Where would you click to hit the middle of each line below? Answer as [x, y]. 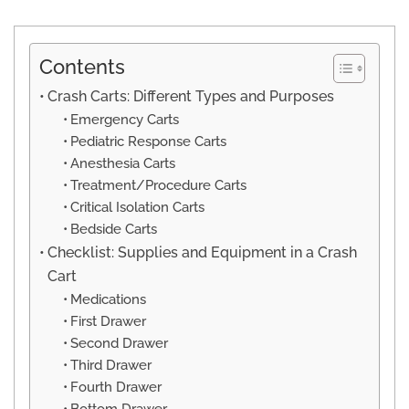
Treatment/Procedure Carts [158, 184]
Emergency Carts [124, 119]
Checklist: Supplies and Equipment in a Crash [203, 252]
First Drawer [108, 320]
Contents [82, 67]
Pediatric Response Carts [148, 141]
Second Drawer [119, 342]
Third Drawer [110, 364]
